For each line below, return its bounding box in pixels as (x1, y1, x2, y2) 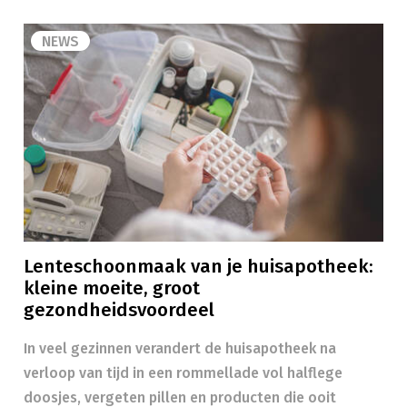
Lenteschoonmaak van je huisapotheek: (24, 255, 373, 278)
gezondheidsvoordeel (24, 299, 214, 322)
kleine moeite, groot (24, 277, 200, 300)
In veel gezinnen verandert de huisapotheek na (24, 340, 336, 357)
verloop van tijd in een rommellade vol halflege (24, 364, 342, 382)
